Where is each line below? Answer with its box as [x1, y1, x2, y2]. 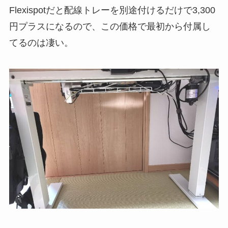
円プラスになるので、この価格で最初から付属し [9, 21, 211, 32]
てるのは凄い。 [9, 37, 73, 48]
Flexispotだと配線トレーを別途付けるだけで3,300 [9, 5, 215, 15]
